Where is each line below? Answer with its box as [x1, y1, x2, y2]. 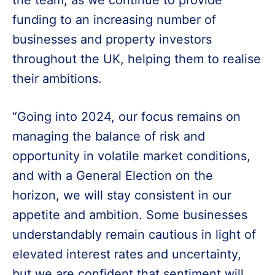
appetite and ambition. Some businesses [12, 207, 247, 222]
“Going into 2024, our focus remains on [12, 109, 241, 124]
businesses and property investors [12, 32, 212, 47]
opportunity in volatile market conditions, [12, 149, 250, 163]
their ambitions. [12, 71, 102, 86]
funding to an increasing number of [12, 12, 216, 27]
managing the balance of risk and [12, 129, 205, 144]
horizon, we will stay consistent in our [12, 188, 231, 203]
